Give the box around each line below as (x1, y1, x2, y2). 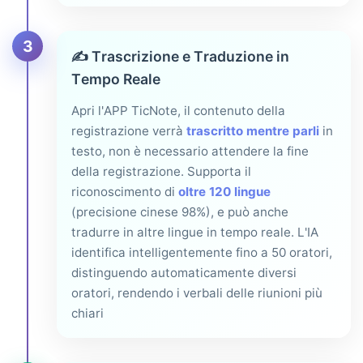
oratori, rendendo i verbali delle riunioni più (71, 284, 322, 301)
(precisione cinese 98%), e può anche (71, 203, 288, 220)
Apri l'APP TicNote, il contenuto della (71, 102, 285, 118)
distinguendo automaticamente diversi (71, 264, 297, 280)
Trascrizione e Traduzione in (92, 47, 289, 65)
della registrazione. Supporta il (71, 163, 251, 179)
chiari (71, 305, 104, 321)
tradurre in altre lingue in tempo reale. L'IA (71, 224, 318, 240)
